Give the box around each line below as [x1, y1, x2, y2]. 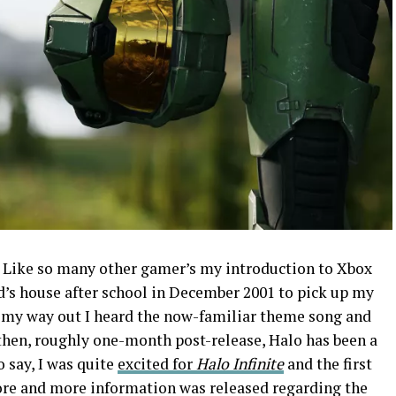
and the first [284, 353, 372, 374]
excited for [118, 353, 196, 374]
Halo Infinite [196, 353, 284, 374]
